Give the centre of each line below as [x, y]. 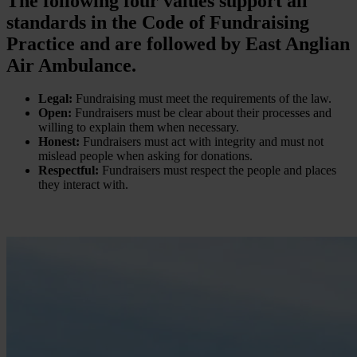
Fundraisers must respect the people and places [218, 171]
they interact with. [83, 185]
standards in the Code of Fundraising [158, 22]
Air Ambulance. [71, 65]
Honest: [59, 142]
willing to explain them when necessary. [139, 127]
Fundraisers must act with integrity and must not [202, 142]
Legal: [55, 99]
